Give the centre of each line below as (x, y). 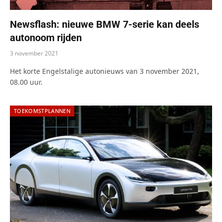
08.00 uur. (26, 82)
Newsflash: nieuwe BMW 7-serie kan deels (105, 24)
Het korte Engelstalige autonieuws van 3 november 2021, (105, 71)
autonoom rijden (46, 37)
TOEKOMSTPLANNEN (42, 111)
